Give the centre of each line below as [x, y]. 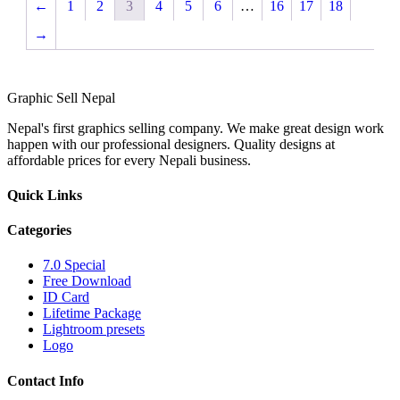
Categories [39, 230]
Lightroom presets [94, 329]
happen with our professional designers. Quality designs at [171, 144]
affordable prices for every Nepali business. [129, 160]
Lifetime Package [92, 313]
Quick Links [45, 195]
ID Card [66, 297]
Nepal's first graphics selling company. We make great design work [196, 128]
